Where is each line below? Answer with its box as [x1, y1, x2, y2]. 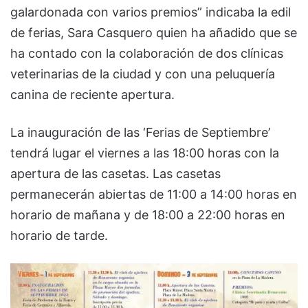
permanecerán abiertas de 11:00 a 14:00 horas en [10, 186, 297, 201]
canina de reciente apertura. [10, 87, 175, 102]
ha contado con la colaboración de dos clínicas [10, 45, 283, 60]
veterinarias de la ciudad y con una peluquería [10, 66, 275, 81]
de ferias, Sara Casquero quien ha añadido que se [10, 25, 297, 40]
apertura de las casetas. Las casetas [10, 166, 221, 181]
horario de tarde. [10, 228, 108, 243]
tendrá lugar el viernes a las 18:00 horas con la [10, 145, 279, 160]
